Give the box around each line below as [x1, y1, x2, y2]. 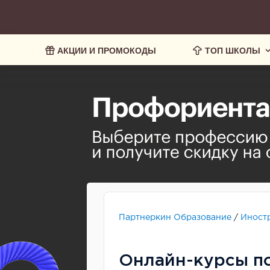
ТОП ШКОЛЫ [205, 43, 260, 56]
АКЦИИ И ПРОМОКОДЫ [57, 43, 156, 56]
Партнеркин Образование [119, 214, 231, 221]
